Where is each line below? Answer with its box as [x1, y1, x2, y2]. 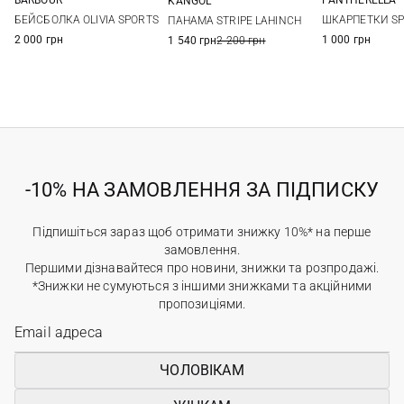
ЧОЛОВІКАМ [160, 361, 244, 379]
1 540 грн [168, 33, 217, 47]
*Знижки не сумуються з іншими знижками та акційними [32, 278, 372, 293]
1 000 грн [321, 32, 371, 46]
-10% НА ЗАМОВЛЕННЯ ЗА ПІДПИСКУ [24, 178, 380, 201]
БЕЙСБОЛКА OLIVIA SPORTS [14, 13, 159, 26]
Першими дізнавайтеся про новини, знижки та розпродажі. [24, 260, 380, 275]
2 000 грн [14, 32, 64, 46]
